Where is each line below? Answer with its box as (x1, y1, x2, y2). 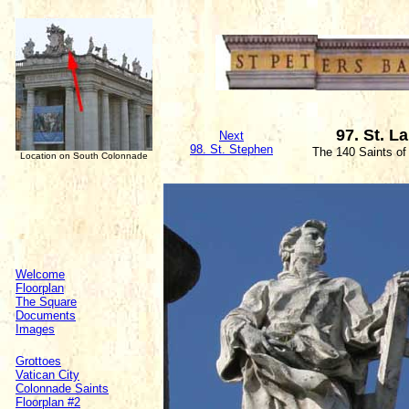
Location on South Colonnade (20, 151, 148, 161)
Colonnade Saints (16, 382, 109, 395)
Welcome (16, 267, 65, 281)
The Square (16, 295, 77, 309)
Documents (16, 309, 76, 322)
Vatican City (16, 368, 79, 382)
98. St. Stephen (190, 142, 273, 156)
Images (16, 322, 55, 336)
